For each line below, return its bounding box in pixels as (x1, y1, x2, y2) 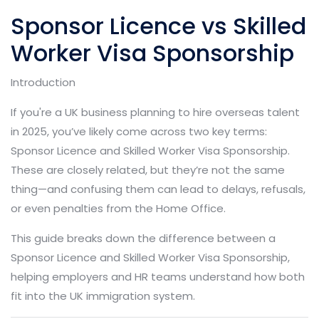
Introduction (11, 74, 75, 90)
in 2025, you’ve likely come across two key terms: (11, 123, 267, 139)
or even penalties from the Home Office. (11, 200, 226, 216)
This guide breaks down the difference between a (11, 230, 276, 246)
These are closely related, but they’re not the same (11, 162, 285, 177)
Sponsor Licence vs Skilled (11, 9, 306, 42)
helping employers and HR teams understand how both (11, 268, 305, 284)
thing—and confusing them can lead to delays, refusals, (11, 181, 305, 197)
